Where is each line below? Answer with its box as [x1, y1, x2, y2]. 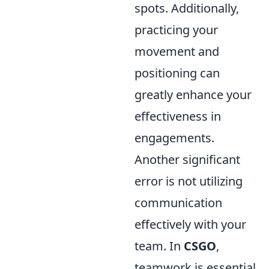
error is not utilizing [134, 173, 243, 189]
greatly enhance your [134, 86, 252, 103]
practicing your [134, 22, 218, 38]
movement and [134, 43, 219, 59]
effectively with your [134, 216, 246, 232]
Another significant [134, 151, 240, 168]
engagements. [134, 130, 214, 146]
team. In [134, 238, 184, 254]
